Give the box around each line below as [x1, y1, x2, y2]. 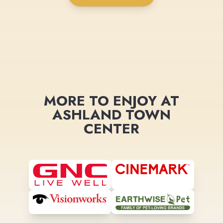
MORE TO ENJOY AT [44, 90, 179, 111]
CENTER [84, 118, 139, 139]
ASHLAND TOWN [52, 104, 171, 125]
